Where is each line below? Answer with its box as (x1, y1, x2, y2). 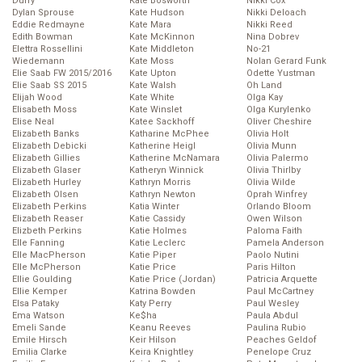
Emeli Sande (12, 322, 66, 334)
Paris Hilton (246, 262, 296, 273)
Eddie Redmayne (12, 19, 85, 31)
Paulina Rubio (246, 322, 306, 334)
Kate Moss (129, 56, 174, 67)
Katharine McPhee (129, 128, 209, 140)
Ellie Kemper (12, 286, 67, 297)
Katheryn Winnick (129, 165, 204, 176)
